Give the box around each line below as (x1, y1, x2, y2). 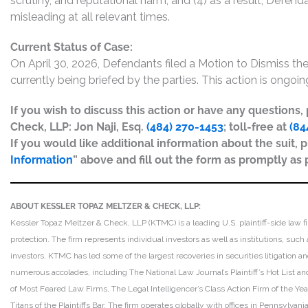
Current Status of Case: (10, 41, 133, 54)
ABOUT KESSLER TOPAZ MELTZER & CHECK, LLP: (10, 201, 201, 211)
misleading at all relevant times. (10, 10, 170, 23)
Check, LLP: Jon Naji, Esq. (10, 120, 146, 133)
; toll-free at (223, 120, 289, 133)
